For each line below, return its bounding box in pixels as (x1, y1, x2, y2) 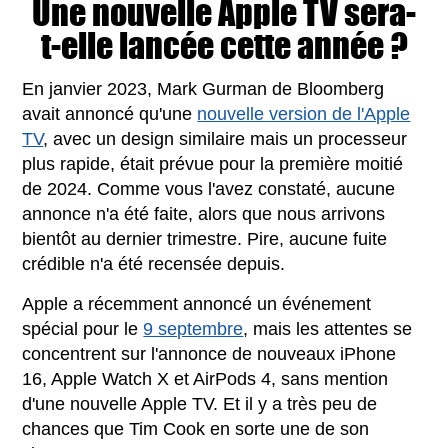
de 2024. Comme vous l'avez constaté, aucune (22, 178, 396, 199)
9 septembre (143, 318, 244, 339)
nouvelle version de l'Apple (197, 103, 411, 124)
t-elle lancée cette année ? (40, 19, 408, 71)
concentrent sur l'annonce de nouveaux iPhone (22, 343, 397, 364)
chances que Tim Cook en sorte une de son (22, 418, 370, 439)
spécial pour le (22, 318, 144, 339)
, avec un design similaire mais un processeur (43, 128, 408, 149)
